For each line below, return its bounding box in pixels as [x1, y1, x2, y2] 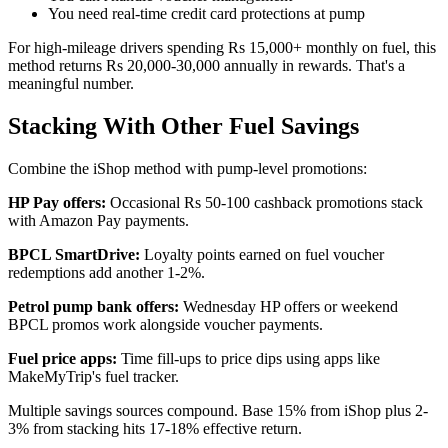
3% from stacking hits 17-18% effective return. [8, 420, 302, 438]
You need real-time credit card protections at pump [48, 5, 365, 23]
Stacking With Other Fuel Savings [8, 113, 359, 140]
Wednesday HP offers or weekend [179, 298, 398, 316]
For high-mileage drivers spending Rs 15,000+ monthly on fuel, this [8, 39, 436, 57]
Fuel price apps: [8, 350, 117, 368]
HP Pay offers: [8, 194, 106, 212]
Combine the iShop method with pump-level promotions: [8, 160, 367, 178]
